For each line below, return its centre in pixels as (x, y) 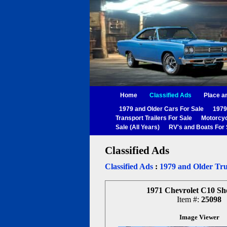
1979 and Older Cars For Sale (161, 109)
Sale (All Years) (138, 127)
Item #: (189, 199)
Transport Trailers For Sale (154, 118)
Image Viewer (199, 217)
